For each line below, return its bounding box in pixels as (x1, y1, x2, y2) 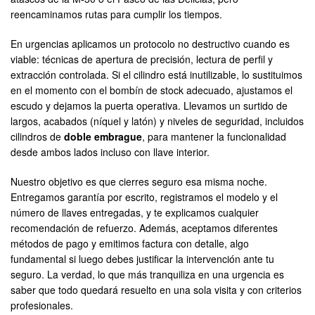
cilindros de (11, 129, 64, 144)
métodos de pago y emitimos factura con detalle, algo (11, 236, 249, 251)
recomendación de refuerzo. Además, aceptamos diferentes (11, 221, 278, 236)
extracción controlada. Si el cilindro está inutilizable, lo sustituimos (11, 67, 302, 82)
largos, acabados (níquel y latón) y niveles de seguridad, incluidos (11, 114, 304, 129)
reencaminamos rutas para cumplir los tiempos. (11, 7, 222, 22)
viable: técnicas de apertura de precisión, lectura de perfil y (11, 52, 273, 67)
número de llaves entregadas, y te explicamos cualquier (11, 205, 259, 220)
